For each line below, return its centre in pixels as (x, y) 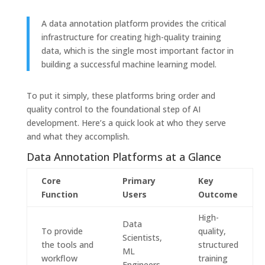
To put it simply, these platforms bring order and (121, 96)
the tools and (67, 245)
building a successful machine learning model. (129, 64)
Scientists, (142, 238)
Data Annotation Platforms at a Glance (124, 157)
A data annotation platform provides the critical (133, 24)
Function (59, 195)
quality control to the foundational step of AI (113, 109)
